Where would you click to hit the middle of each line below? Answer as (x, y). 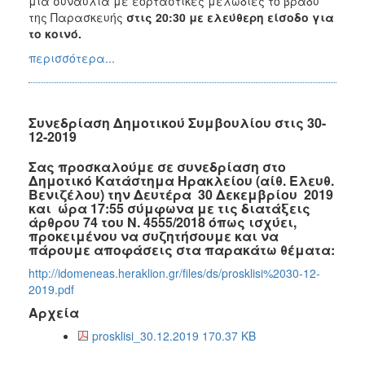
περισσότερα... (72, 57)
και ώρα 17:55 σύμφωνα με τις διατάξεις (169, 208)
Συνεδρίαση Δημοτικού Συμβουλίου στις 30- (177, 122)
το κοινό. (55, 33)
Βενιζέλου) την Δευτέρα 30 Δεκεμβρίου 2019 (182, 194)
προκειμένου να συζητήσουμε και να (154, 235)
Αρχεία (54, 312)
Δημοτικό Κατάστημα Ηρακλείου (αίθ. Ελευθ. (181, 180)
